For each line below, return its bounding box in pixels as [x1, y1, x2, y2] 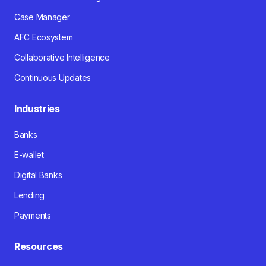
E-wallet [14, 150, 44, 160]
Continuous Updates [14, 72, 91, 83]
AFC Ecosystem [14, 32, 73, 43]
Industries [14, 103, 60, 115]
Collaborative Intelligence [14, 52, 110, 63]
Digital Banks [14, 170, 62, 180]
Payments [14, 210, 51, 221]
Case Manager [14, 12, 70, 23]
